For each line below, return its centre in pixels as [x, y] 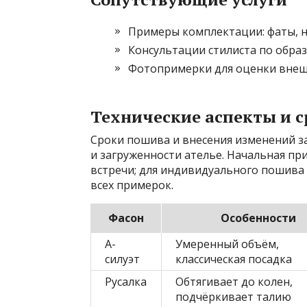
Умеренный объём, [227, 244]
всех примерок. [132, 185]
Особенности [258, 218]
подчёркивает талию [233, 297]
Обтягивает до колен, [234, 282]
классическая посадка [234, 259]
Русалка [126, 282]
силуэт [122, 259]
